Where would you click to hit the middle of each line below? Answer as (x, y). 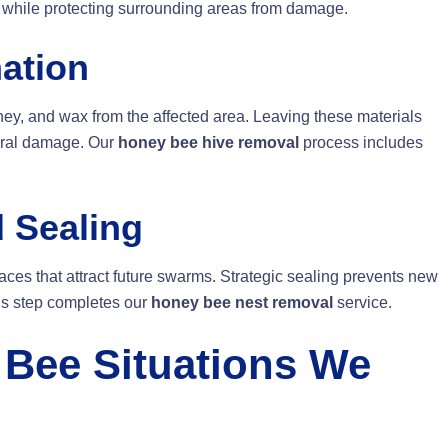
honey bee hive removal (208, 143)
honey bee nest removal (242, 303)
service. (362, 303)
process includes (361, 143)
